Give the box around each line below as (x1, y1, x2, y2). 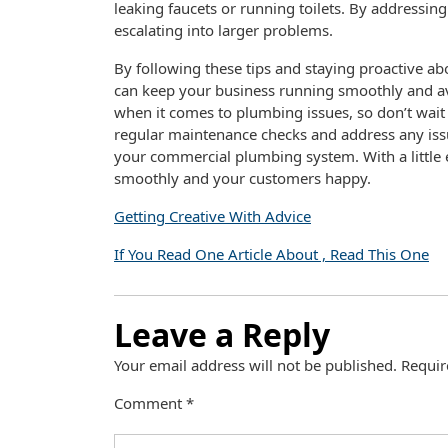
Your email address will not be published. (114, 355, 397, 375)
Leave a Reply (114, 313, 330, 356)
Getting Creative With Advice (114, 206, 311, 226)
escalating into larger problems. (114, 20, 333, 40)
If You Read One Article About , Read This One (114, 244, 429, 264)
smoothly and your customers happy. (114, 168, 371, 188)
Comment (114, 393, 186, 413)
